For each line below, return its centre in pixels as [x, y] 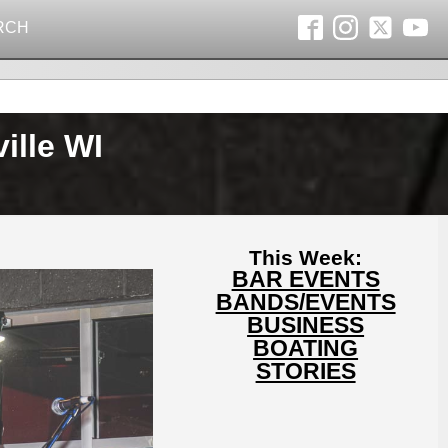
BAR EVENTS [305, 279]
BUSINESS [306, 325]
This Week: [306, 257]
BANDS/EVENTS [305, 302]
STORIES [305, 371]
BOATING [306, 348]
